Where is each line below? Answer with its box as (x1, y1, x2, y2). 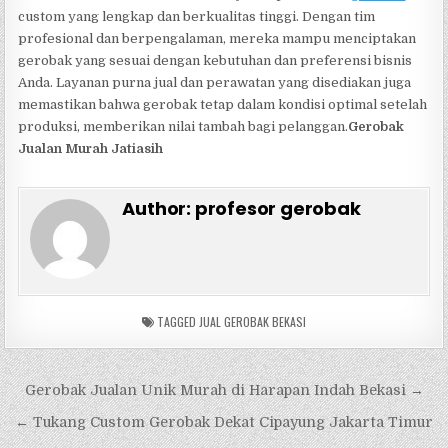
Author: (122, 196, 195, 222)
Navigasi (3, 372, 135, 412)
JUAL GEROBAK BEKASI (199, 313, 306, 331)
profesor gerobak (194, 196, 361, 222)
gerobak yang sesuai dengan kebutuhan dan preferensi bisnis (18, 53, 413, 69)
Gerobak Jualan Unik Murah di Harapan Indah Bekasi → (24, 382, 424, 399)
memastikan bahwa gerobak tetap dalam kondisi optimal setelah (18, 97, 428, 113)
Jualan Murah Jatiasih (18, 141, 164, 157)
